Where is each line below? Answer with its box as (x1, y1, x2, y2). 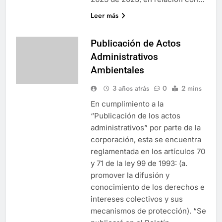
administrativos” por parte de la (90, 122, 201, 132)
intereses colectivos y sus (90, 194, 183, 204)
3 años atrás (112, 83, 149, 93)
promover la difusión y (90, 170, 169, 180)
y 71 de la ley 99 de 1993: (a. (90, 158, 187, 168)
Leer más (90, 10, 118, 20)
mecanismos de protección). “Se (90, 206, 206, 216)
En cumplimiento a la (90, 99, 164, 109)
